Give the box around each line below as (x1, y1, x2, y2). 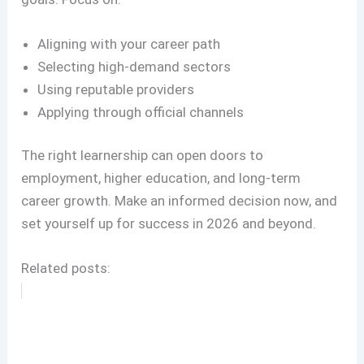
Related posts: (21, 260, 111, 277)
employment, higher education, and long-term (21, 170, 301, 187)
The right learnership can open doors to (21, 147, 264, 164)
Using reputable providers (37, 80, 195, 97)
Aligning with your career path (37, 35, 221, 52)
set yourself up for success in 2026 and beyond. (21, 215, 317, 232)
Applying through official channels (37, 103, 245, 120)
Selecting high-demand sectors (37, 58, 232, 75)
